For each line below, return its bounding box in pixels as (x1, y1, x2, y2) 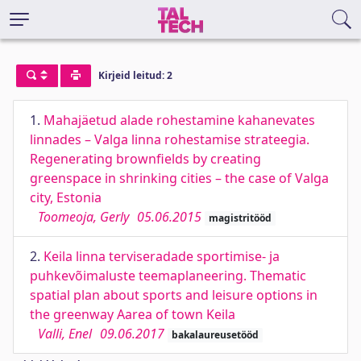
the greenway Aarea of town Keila (30, 305, 235, 323)
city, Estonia (30, 189, 102, 206)
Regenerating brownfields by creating (30, 150, 261, 168)
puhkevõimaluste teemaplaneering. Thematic (30, 267, 306, 284)
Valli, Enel (38, 325, 92, 342)
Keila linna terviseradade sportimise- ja (44, 247, 280, 265)
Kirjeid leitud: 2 (98, 68, 172, 83)
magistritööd (208, 211, 272, 225)
